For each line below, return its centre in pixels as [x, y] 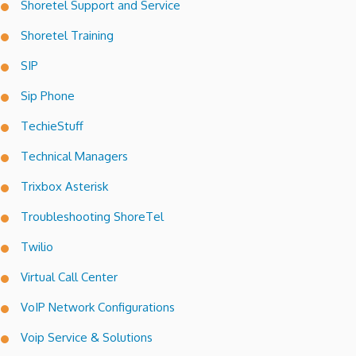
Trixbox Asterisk [64, 187]
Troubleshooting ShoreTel [92, 217]
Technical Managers [74, 157]
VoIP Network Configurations [98, 308]
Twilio [37, 247]
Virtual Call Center [69, 277]
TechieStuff [52, 126]
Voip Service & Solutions [87, 338]
